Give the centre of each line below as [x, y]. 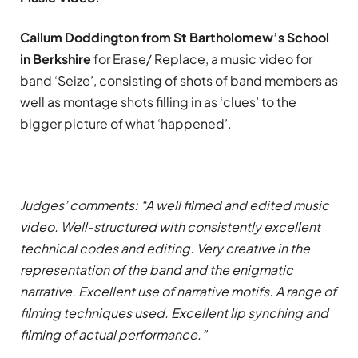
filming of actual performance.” [113, 335]
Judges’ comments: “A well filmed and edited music [175, 205]
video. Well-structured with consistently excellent [170, 227]
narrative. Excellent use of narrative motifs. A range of [178, 292]
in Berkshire [56, 59]
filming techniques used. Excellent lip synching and [174, 313]
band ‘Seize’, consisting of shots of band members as [179, 81]
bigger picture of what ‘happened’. [126, 124]
